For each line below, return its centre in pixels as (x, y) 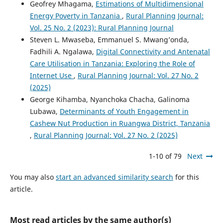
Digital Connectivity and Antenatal (153, 51)
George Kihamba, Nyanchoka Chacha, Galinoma (110, 99)
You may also (33, 177)
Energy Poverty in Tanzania (76, 15)
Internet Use (52, 75)
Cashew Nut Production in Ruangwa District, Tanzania (120, 123)
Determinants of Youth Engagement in (124, 111)
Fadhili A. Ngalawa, (63, 51)
